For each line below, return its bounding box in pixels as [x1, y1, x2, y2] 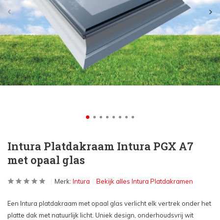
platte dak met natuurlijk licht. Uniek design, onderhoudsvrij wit [7, 211, 193, 219]
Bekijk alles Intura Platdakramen [96, 177, 193, 185]
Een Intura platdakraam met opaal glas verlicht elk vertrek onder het [7, 199, 211, 207]
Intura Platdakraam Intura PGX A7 [7, 139, 193, 153]
